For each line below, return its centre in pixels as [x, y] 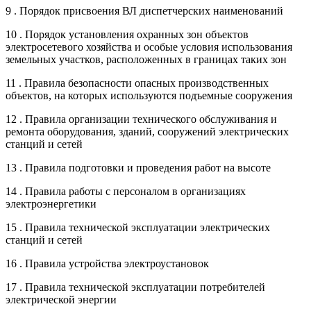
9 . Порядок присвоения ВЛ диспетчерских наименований [144, 11]
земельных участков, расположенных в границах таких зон [146, 60]
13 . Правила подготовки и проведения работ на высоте [138, 168]
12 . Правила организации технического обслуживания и [141, 119]
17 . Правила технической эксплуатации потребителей [135, 287]
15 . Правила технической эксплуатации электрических [138, 228]
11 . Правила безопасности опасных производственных [137, 83]
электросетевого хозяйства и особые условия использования [149, 47]
